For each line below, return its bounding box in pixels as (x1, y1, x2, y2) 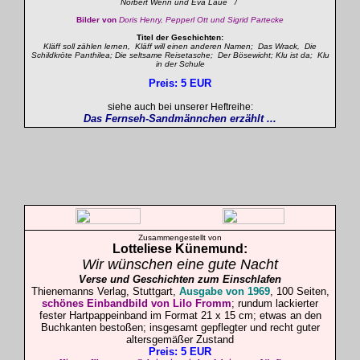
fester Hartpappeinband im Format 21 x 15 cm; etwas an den (39, 309, 321, 321)
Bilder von (76, 15, 119, 24)
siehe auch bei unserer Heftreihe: (107, 101, 253, 112)
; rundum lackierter (231, 297, 318, 309)
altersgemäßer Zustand (126, 333, 234, 346)
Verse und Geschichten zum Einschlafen (79, 273, 281, 285)
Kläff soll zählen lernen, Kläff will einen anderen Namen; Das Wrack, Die (43, 42, 317, 51)
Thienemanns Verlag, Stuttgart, (31, 285, 179, 297)
